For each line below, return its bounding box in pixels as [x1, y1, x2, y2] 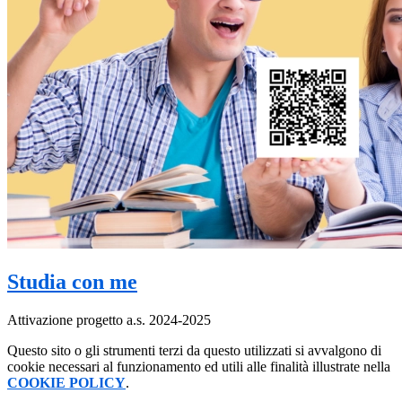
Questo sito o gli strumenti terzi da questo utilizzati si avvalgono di [7, 343, 381, 358]
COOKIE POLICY [7, 375, 126, 390]
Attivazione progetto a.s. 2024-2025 [7, 312, 211, 328]
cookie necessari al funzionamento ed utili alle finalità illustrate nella [7, 359, 390, 374]
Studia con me [7, 270, 137, 294]
